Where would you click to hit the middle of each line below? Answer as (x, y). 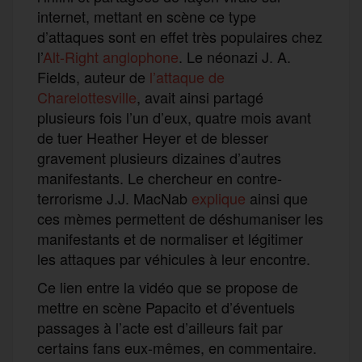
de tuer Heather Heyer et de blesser (153, 137)
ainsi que (277, 198)
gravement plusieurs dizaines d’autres (159, 157)
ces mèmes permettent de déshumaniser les (180, 218)
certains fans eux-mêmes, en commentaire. (177, 347)
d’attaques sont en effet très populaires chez (180, 36)
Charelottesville (87, 97)
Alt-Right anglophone (111, 56)
